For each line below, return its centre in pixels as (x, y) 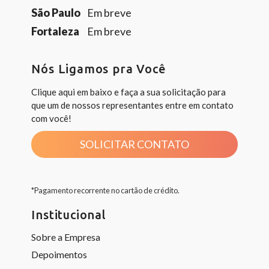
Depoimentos (59, 254)
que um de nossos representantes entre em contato (133, 105)
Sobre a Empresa (66, 237)
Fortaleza (56, 31)
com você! (52, 118)
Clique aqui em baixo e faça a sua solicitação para (129, 92)
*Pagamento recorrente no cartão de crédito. (106, 190)
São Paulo (56, 13)
